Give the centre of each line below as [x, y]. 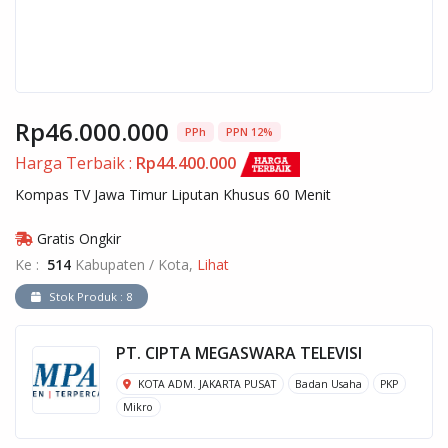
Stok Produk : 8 [90, 296]
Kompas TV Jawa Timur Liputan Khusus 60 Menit [173, 195]
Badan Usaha [328, 383]
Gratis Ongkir [77, 239]
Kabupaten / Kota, [134, 265]
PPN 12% [249, 131]
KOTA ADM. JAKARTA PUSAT [206, 383]
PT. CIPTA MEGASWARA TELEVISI [239, 352]
